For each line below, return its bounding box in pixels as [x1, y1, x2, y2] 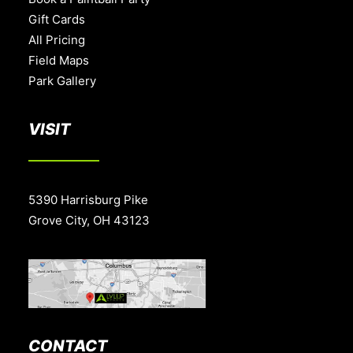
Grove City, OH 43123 [28, 213, 150, 228]
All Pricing [28, 32, 85, 47]
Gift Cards [28, 12, 85, 27]
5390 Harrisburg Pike [28, 192, 148, 207]
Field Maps [28, 53, 89, 68]
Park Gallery [28, 73, 96, 88]
